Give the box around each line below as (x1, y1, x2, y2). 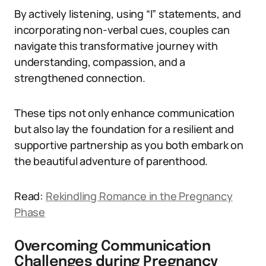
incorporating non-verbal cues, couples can (14, 23, 230, 37)
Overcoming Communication (14, 239, 211, 254)
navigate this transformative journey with (14, 39, 218, 53)
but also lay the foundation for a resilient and (14, 122, 234, 136)
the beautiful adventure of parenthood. (14, 154, 208, 168)
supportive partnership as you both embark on (14, 138, 244, 152)
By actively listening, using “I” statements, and (14, 7, 241, 21)
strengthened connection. (14, 71, 145, 85)
